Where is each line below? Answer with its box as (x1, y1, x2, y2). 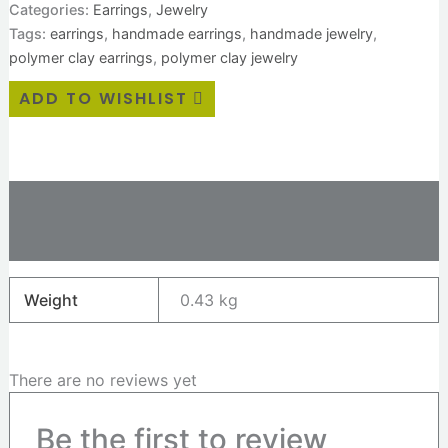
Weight (24, 290, 79, 311)
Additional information (8, 191, 183, 212)
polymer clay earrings (8, 48, 153, 66)
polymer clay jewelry (160, 48, 298, 66)
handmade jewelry (249, 24, 373, 42)
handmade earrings (111, 24, 242, 42)
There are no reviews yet (8, 370, 197, 391)
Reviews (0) (8, 231, 105, 252)
